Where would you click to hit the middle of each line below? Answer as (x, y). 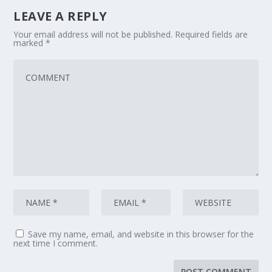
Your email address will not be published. (93, 34)
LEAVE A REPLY (60, 16)
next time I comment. (56, 243)
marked (30, 42)
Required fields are (212, 34)
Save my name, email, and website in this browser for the (141, 234)
